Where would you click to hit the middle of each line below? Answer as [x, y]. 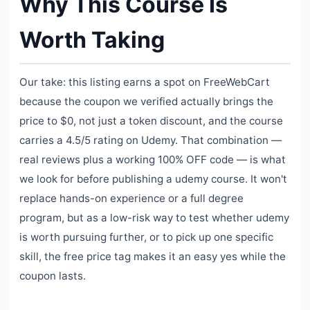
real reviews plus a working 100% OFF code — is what [153, 160]
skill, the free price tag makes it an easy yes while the [153, 257]
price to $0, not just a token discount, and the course [151, 121]
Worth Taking [92, 40]
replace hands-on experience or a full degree [131, 199]
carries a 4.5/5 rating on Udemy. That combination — [151, 140]
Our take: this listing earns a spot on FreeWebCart [145, 82]
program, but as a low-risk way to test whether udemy [154, 218]
